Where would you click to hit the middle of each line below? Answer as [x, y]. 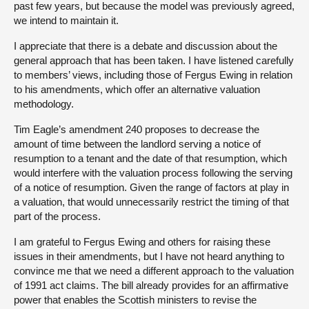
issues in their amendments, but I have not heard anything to [149, 256]
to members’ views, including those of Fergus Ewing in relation [153, 74]
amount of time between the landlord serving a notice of [137, 143]
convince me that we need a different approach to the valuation [154, 270]
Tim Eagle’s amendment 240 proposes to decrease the [137, 129]
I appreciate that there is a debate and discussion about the [146, 46]
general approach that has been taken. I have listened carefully [154, 60]
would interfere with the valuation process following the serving [153, 172]
